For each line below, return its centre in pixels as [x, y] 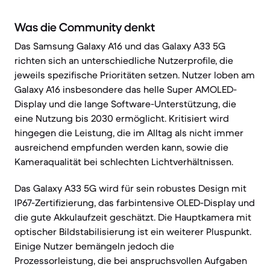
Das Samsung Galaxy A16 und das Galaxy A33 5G [120, 46]
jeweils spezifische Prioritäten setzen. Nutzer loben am [135, 75]
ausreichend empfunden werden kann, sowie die [121, 147]
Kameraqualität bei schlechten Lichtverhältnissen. [124, 162]
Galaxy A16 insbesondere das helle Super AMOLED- [126, 89]
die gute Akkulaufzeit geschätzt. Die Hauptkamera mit [133, 217]
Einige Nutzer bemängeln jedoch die [94, 246]
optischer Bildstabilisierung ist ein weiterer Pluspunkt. [133, 231]
